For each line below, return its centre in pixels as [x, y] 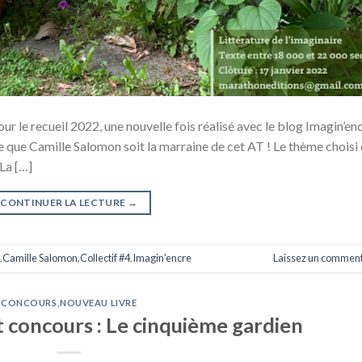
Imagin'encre [162, 258]
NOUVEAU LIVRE [99, 303]
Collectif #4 [105, 258]
